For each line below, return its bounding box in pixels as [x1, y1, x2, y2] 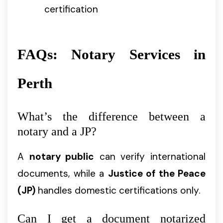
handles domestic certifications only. [35, 184, 200, 197]
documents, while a [17, 167, 108, 180]
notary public [29, 150, 95, 163]
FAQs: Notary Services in [17, 46, 206, 62]
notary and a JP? [17, 125, 97, 138]
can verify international [94, 150, 206, 163]
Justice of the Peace [108, 167, 206, 180]
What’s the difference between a [17, 110, 206, 123]
